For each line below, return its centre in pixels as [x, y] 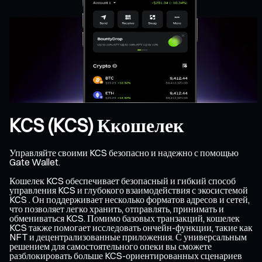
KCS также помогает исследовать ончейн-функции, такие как [131, 227]
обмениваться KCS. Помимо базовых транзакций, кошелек [125, 218]
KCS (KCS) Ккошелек [96, 126]
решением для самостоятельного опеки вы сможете [111, 246]
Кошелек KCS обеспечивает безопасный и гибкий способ [123, 180]
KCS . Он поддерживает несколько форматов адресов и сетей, [130, 199]
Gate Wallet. [35, 162]
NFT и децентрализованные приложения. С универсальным [128, 237]
